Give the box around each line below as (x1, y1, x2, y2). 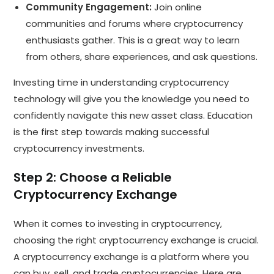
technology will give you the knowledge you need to (13, 92, 250, 105)
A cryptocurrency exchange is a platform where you (13, 250, 250, 263)
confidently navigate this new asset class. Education (13, 108, 253, 122)
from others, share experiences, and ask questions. (26, 50, 258, 63)
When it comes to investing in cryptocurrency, (13, 217, 223, 230)
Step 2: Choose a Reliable (13, 168, 172, 186)
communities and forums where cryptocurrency (26, 17, 243, 30)
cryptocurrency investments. (13, 141, 145, 155)
